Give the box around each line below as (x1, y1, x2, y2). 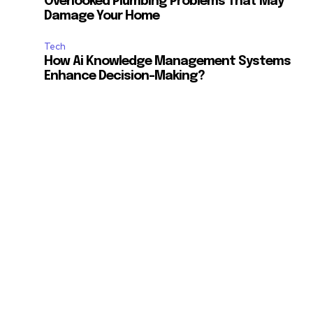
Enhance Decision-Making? (44, 70, 205, 83)
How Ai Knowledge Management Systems (44, 55, 291, 68)
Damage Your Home (44, 10, 160, 23)
